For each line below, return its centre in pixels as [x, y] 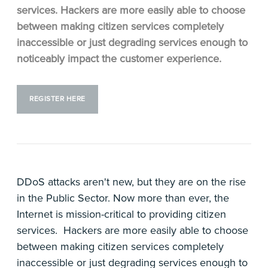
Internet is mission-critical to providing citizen [121, 214]
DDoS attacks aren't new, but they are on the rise [131, 182]
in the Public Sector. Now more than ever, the [123, 198]
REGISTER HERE [57, 99]
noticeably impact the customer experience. [119, 59]
